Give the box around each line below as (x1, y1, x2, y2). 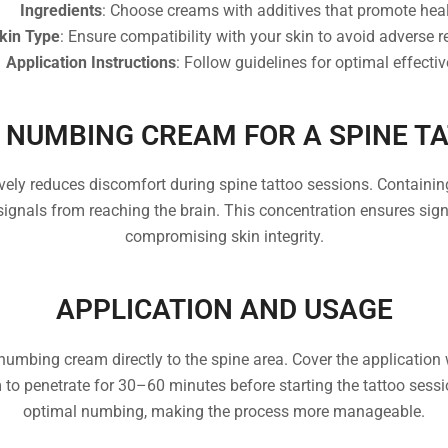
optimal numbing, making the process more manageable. (23, 401, 425, 421)
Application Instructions (5, 52, 176, 72)
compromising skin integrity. (124, 227, 324, 247)
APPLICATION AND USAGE (55, 293, 393, 327)
